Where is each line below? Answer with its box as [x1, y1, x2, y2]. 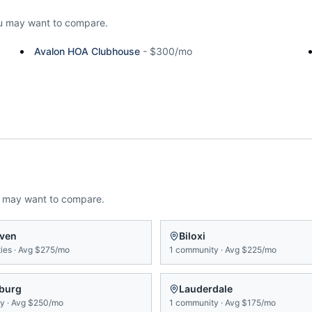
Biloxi [179, 230, 205, 242]
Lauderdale [179, 283, 233, 295]
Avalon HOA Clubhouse [34, 45, 141, 57]
